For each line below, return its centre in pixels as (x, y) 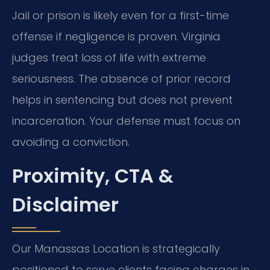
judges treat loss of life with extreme (109, 58)
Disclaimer (65, 204)
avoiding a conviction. (71, 142)
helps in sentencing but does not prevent (122, 100)
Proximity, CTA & (93, 175)
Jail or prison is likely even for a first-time (121, 16)
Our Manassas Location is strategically (116, 248)
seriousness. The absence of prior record (121, 79)
